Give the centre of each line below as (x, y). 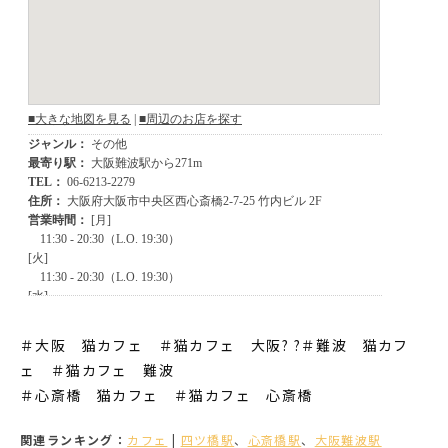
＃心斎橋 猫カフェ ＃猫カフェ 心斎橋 (166, 394)
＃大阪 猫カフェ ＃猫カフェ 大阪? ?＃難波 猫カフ (214, 344)
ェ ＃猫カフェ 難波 (97, 369)
